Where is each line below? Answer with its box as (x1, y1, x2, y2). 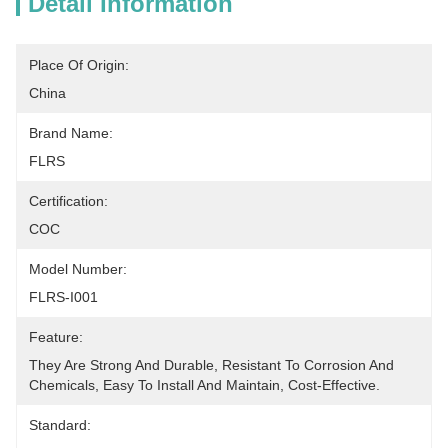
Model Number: (29, 261, 127, 277)
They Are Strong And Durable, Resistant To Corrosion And (29, 357, 394, 373)
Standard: (29, 417, 91, 433)
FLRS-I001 (29, 289, 98, 305)
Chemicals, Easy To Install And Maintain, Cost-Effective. (29, 377, 380, 393)
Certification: (29, 193, 108, 209)
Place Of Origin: (29, 57, 129, 73)
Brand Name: (29, 125, 113, 141)
